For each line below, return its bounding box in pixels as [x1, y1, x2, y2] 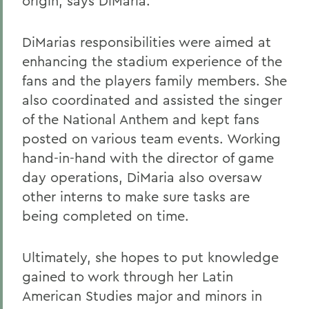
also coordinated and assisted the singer [22, 91, 282, 108]
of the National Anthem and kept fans [22, 110, 259, 128]
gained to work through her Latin [22, 268, 233, 285]
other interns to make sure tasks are [22, 188, 250, 205]
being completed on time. [22, 207, 189, 224]
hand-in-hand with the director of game [22, 149, 274, 166]
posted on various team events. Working [22, 130, 281, 147]
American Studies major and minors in [22, 287, 262, 304]
